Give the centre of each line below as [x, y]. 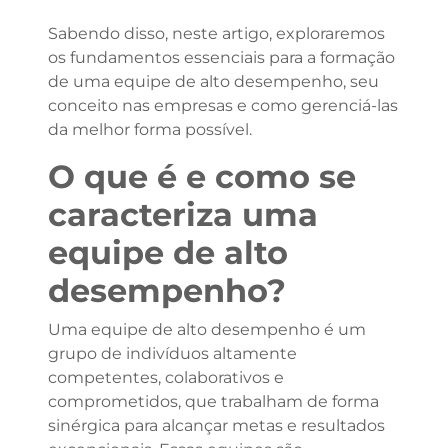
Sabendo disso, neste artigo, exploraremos [216, 33]
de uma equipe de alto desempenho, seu [213, 81]
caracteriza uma [182, 214]
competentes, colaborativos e [165, 377]
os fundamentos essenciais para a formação [221, 57]
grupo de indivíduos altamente [172, 353]
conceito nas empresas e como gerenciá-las [222, 105]
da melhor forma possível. [149, 129]
